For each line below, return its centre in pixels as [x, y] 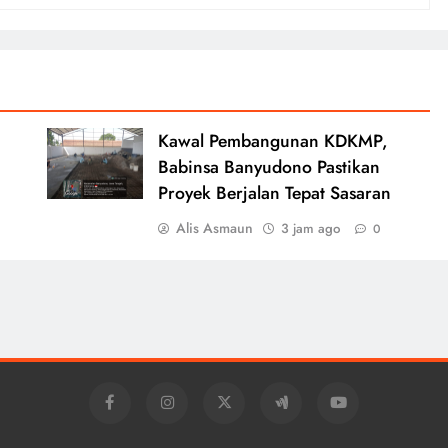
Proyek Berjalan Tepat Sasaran [274, 192]
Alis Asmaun [214, 227]
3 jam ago [310, 228]
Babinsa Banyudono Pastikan [268, 166]
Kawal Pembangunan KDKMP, [272, 140]
